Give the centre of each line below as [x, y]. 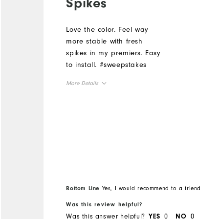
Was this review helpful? [104, 205]
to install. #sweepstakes [106, 65]
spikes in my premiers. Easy [113, 53]
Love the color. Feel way [107, 29]
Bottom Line [83, 188]
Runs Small [80, 126]
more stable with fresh [104, 41]
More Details [82, 83]
